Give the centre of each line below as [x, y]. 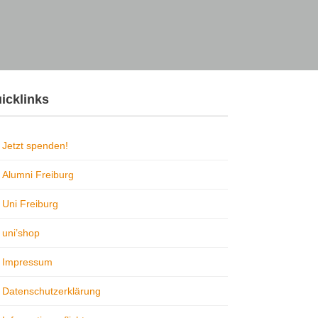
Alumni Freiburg [38, 175]
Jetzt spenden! [35, 146]
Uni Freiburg [30, 204]
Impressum [27, 262]
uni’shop [21, 233]
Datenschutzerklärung [51, 291]
